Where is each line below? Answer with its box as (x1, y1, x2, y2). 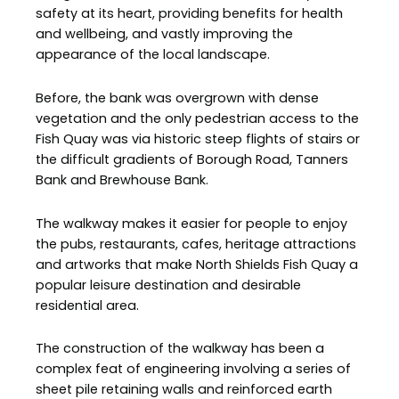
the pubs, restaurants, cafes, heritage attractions (36, 234, 356, 253)
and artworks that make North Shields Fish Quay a (36, 255, 358, 273)
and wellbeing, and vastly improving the (36, 25, 293, 44)
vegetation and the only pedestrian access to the (36, 109, 359, 127)
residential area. (36, 296, 139, 314)
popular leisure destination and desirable (36, 275, 301, 294)
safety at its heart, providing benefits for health (36, 4, 343, 23)
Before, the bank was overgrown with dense (36, 88, 319, 107)
